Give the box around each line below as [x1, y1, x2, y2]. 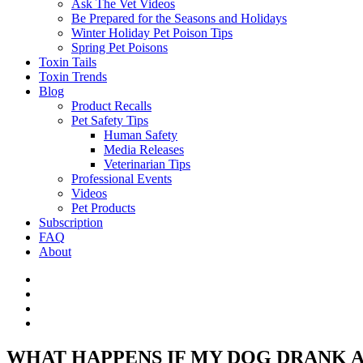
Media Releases [104, 143, 184, 156]
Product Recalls [71, 99, 152, 113]
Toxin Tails [39, 55, 96, 69]
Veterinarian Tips [104, 157, 190, 171]
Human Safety [104, 128, 177, 142]
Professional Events [71, 172, 172, 186]
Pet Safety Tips [71, 113, 148, 127]
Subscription [39, 216, 103, 229]
